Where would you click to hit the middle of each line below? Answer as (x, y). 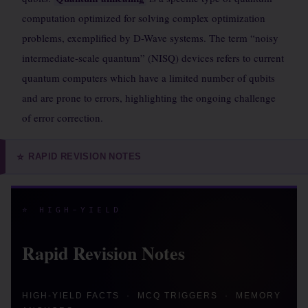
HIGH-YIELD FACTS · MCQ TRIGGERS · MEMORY (152, 296)
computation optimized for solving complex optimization (144, 18)
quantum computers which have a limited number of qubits (148, 78)
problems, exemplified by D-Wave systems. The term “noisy (150, 38)
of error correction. (63, 118)
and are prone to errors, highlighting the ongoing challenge (149, 98)
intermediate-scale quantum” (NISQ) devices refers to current (153, 58)
